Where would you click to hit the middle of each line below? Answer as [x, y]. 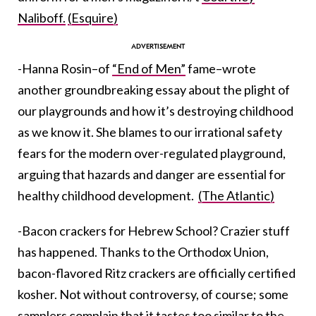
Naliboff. [42, 18]
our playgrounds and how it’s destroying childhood [156, 111]
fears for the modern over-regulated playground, [152, 153]
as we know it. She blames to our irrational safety [150, 132]
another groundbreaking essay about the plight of [154, 90]
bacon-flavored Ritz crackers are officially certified [157, 273]
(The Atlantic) [236, 196]
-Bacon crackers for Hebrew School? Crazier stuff [154, 231]
